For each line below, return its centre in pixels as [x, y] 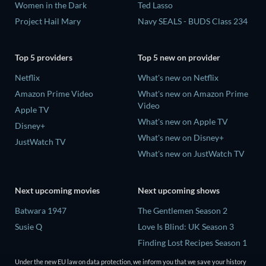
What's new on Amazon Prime [193, 94]
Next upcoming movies [57, 190]
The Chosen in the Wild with [190, 258]
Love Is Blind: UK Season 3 [186, 226]
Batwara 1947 [41, 210]
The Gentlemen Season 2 [183, 210]
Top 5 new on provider [179, 58]
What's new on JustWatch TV [191, 154]
